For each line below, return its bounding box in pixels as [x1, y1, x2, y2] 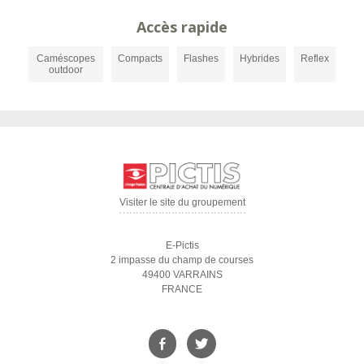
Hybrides [240, 53, 279, 65]
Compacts [118, 53, 162, 65]
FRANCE [162, 283, 202, 295]
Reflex [301, 53, 329, 65]
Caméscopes [37, 53, 95, 65]
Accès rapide [136, 17, 227, 37]
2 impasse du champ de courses [110, 253, 253, 266]
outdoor [49, 64, 83, 76]
